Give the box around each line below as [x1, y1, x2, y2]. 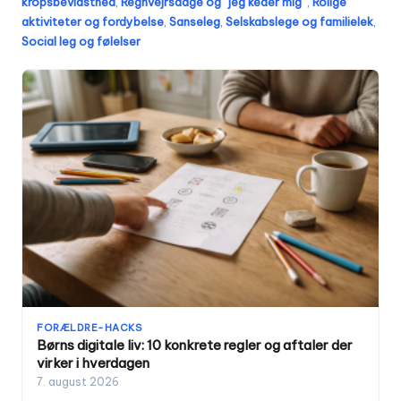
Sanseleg [169, 14, 220, 30]
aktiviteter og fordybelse [21, 14, 164, 30]
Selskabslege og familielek [226, 14, 373, 30]
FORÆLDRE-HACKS [37, 321, 141, 335]
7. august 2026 [37, 375, 119, 389]
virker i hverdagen [37, 354, 149, 372]
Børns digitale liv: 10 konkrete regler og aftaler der [37, 337, 353, 354]
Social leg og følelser [21, 34, 141, 49]
